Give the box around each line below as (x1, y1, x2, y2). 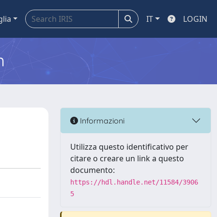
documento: (70, 165, 115, 175)
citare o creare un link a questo (70, 153, 184, 164)
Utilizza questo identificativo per (70, 141, 188, 152)
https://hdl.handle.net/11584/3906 (70, 178, 198, 186)
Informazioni (78, 115, 124, 125)
